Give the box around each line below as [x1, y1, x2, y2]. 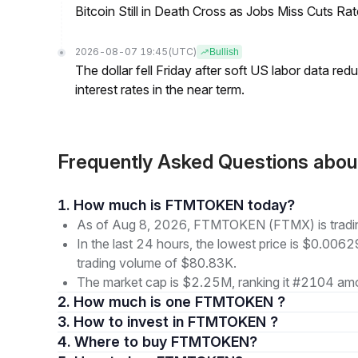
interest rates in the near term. [75, 82, 245, 97]
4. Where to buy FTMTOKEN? [74, 333, 257, 350]
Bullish [209, 46, 239, 58]
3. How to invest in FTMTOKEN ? [74, 313, 278, 330]
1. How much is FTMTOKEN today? [74, 197, 295, 213]
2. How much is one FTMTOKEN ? [74, 293, 285, 310]
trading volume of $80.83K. [77, 255, 237, 271]
